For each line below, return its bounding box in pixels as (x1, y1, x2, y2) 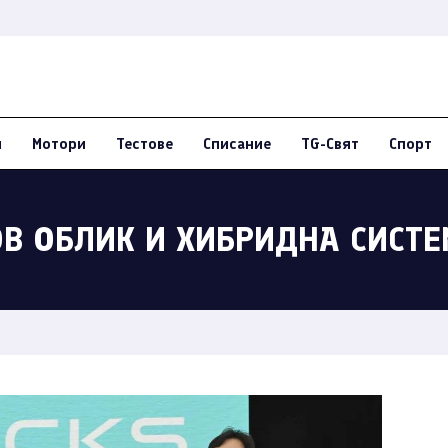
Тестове (116, 134, 173, 154)
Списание (203, 134, 271, 154)
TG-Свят (301, 134, 359, 154)
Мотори (32, 134, 86, 154)
